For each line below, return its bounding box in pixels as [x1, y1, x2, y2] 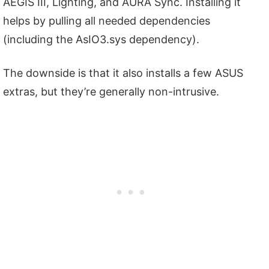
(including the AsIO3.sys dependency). [3, 32, 199, 46]
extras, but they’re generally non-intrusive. [3, 85, 219, 98]
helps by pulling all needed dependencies [3, 14, 210, 27]
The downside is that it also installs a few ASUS [3, 66, 243, 79]
